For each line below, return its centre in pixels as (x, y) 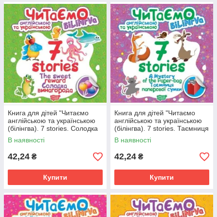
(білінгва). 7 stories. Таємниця (162, 129)
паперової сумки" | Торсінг (156, 136)
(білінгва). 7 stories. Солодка (53, 129)
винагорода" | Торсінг (42, 136)
